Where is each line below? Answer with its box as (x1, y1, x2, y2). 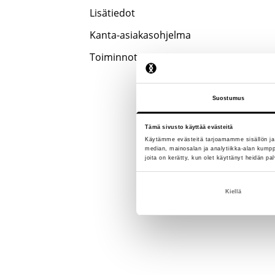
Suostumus (212, 95, 244, 102)
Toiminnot (90, 50, 137, 64)
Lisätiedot (90, 6, 135, 20)
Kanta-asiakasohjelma (90, 28, 191, 42)
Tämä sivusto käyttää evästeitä (145, 123, 233, 130)
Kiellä (225, 188, 242, 195)
